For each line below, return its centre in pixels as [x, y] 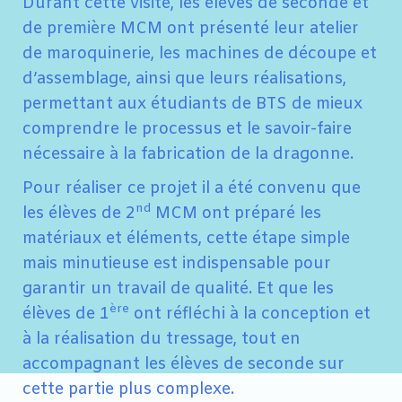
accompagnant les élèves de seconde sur [184, 364]
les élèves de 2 [79, 213]
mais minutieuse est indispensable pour [177, 263]
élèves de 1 [66, 314]
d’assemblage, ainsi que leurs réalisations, [184, 79]
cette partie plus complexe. [128, 389]
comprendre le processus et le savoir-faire [187, 129]
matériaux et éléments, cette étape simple [186, 238]
